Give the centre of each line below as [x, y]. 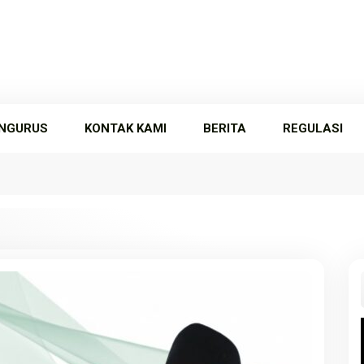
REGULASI [313, 128]
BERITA [225, 128]
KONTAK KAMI [126, 128]
